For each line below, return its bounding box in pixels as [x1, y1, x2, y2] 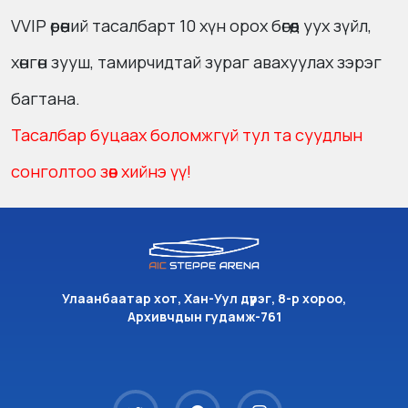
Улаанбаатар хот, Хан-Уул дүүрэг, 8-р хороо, [62, 290, 346, 307]
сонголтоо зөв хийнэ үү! [11, 160, 191, 182]
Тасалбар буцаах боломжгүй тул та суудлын [11, 124, 362, 146]
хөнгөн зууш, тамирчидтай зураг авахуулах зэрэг [11, 51, 382, 73]
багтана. [11, 87, 80, 109]
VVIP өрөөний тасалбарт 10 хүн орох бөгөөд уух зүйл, [11, 15, 372, 36]
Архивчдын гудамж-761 [127, 308, 281, 325]
